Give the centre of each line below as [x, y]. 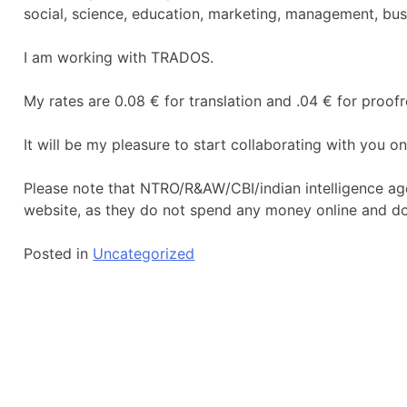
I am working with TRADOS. [119, 57]
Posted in [59, 253]
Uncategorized [144, 253]
